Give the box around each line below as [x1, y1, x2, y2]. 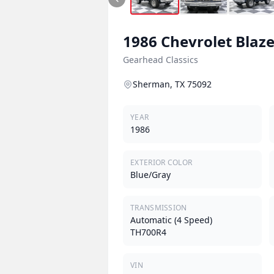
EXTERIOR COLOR [130, 157, 193, 168]
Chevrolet [161, 31, 232, 51]
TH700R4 [130, 226, 166, 238]
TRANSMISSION [130, 202, 187, 213]
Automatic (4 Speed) [130, 213, 212, 226]
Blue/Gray [130, 168, 171, 180]
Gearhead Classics [123, 53, 198, 65]
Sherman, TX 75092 [133, 78, 212, 90]
